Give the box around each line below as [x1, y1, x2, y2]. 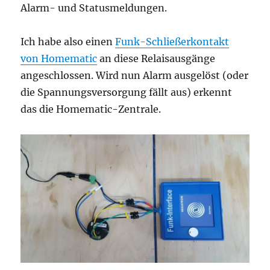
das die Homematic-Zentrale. [20, 103, 162, 116]
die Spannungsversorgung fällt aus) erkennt [20, 86, 233, 99]
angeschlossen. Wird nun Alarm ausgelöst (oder [20, 69, 249, 82]
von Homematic [20, 52, 98, 65]
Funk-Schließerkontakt [115, 36, 230, 48]
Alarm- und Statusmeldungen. [20, 2, 168, 14]
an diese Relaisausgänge [97, 52, 216, 65]
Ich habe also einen [20, 36, 116, 48]
